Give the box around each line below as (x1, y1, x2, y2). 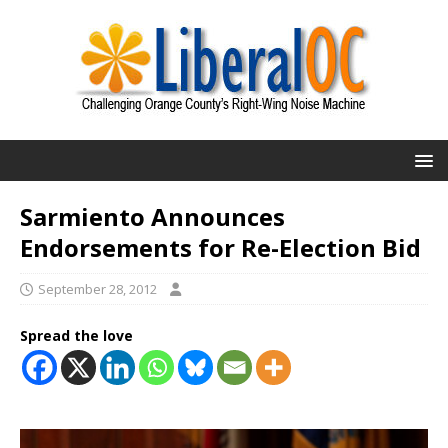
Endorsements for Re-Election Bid (20, 231, 421, 264)
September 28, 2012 (38, 280, 157, 298)
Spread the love (20, 326, 133, 345)
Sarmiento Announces (20, 200, 285, 233)
